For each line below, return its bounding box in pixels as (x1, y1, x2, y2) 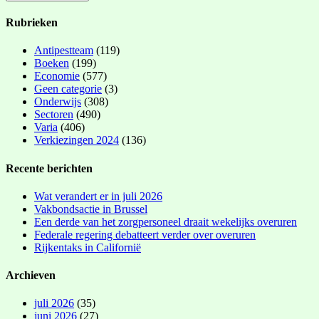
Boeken (34, 57, 69, 70)
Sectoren (34, 108, 73, 121)
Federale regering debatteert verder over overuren (34, 228, 256, 241)
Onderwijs (34, 95, 81, 108)
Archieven (6, 269, 56, 282)
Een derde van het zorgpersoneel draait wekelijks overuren (34, 215, 297, 228)
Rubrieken (6, 16, 58, 29)
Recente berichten (6, 162, 93, 174)
